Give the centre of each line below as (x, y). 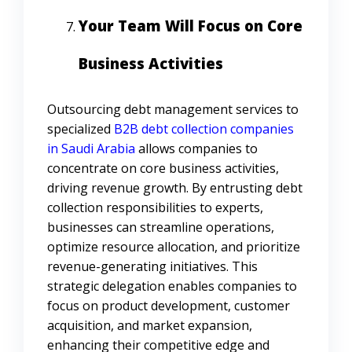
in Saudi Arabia (91, 149)
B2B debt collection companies (204, 129)
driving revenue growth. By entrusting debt (175, 188)
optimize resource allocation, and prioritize (174, 247)
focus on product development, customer (169, 306)
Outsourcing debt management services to (173, 110)
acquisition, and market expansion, (150, 326)
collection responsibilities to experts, (155, 208)
